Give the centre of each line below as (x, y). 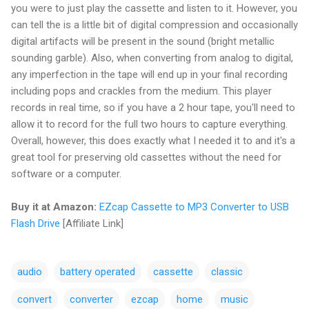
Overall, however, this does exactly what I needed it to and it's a (153, 140)
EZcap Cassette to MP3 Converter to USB (194, 207)
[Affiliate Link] (92, 223)
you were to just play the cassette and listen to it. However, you (154, 8)
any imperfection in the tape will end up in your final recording (149, 74)
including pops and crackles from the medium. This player (141, 91)
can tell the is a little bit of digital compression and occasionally (154, 24)
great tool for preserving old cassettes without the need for (146, 157)
